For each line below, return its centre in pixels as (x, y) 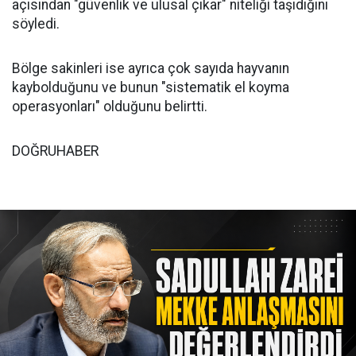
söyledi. (36, 23)
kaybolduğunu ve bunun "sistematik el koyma (151, 87)
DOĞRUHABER (55, 151)
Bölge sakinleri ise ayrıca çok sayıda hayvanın (151, 68)
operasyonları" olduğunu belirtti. (110, 106)
